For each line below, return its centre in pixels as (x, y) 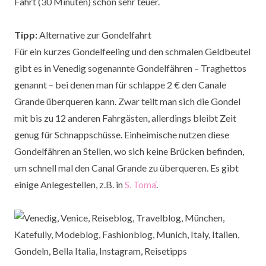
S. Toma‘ (140, 185)
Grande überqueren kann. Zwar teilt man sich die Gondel (127, 102)
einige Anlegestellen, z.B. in (69, 185)
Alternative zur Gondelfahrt (94, 35)
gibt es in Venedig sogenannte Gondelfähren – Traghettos (130, 68)
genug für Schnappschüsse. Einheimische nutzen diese (122, 135)
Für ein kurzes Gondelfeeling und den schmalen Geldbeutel (132, 52)
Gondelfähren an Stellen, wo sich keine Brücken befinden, (129, 151)
